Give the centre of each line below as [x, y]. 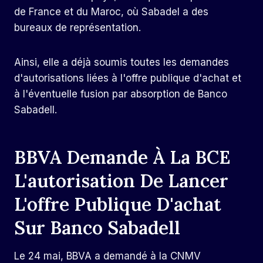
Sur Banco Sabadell [97, 227]
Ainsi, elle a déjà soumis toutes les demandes [122, 63]
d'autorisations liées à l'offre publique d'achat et [128, 78]
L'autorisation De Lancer [121, 180]
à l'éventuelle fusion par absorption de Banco [121, 94]
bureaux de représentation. [77, 28]
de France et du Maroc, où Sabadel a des [111, 12]
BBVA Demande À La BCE [122, 157]
